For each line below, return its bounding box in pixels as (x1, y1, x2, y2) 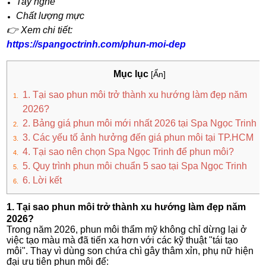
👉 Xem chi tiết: (7, 24, 73, 35)
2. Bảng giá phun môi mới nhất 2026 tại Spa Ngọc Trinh (23, 118, 257, 129)
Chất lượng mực (16, 10, 85, 21)
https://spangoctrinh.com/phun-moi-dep (7, 39, 186, 49)
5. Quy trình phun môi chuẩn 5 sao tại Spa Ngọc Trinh (23, 161, 248, 172)
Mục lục (113, 68, 151, 79)
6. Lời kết (23, 175, 62, 186)
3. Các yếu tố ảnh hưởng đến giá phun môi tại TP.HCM (23, 132, 254, 143)
